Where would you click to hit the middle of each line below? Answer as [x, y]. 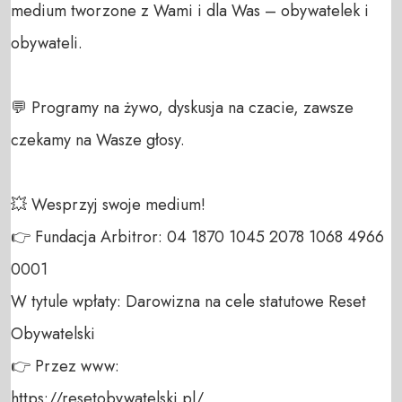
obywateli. [49, 43]
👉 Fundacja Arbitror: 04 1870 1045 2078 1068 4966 [197, 236]
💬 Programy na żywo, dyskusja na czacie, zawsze [182, 107]
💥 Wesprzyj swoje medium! [110, 204]
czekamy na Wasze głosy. [98, 140]
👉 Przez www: [67, 366]
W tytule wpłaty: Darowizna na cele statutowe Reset [188, 301]
